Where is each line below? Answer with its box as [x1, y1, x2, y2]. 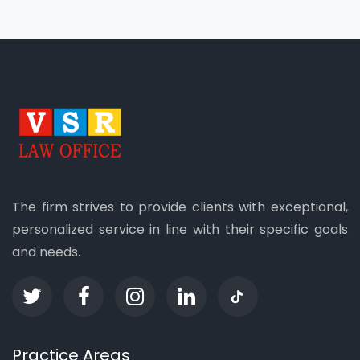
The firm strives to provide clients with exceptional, [12, 198, 348, 216]
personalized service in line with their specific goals [12, 220, 348, 239]
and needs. [12, 243, 80, 261]
